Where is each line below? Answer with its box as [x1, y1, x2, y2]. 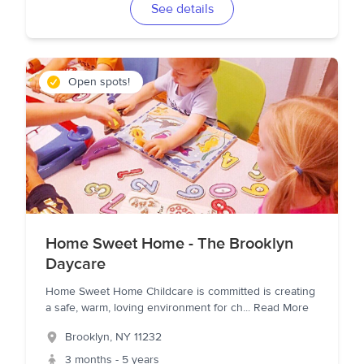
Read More [253, 301, 309, 315]
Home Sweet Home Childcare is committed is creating [45, 284, 315, 299]
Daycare [45, 253, 106, 274]
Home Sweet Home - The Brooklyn [45, 233, 293, 253]
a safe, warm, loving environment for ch [45, 301, 243, 315]
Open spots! [68, 75, 130, 89]
